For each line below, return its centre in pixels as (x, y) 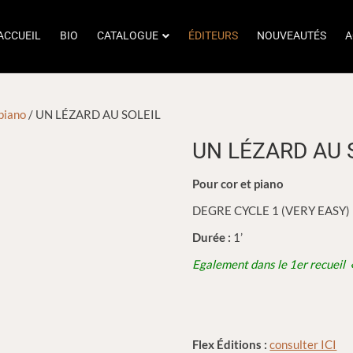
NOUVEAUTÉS (292, 35)
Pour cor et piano (238, 184)
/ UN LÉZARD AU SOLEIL (93, 114)
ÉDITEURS (213, 35)
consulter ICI (303, 344)
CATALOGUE (128, 35)
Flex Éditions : (230, 344)
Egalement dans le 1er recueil (271, 264)
